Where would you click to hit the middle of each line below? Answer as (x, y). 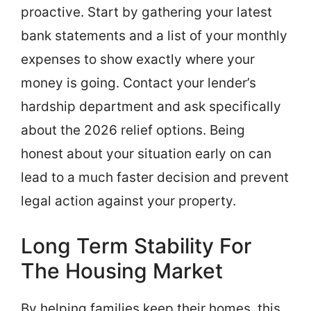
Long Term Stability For (136, 245)
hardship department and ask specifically (151, 107)
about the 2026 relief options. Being (133, 130)
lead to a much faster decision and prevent (155, 177)
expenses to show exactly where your (138, 59)
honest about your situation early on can (146, 154)
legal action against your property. (128, 201)
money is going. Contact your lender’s (138, 83)
